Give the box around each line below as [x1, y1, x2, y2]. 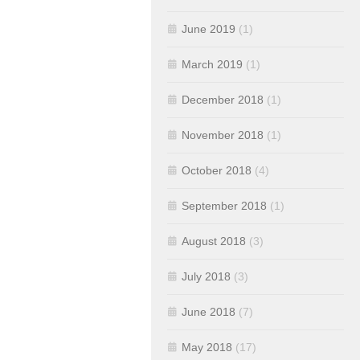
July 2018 [182, 270, 231, 283]
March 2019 [182, 58, 243, 71]
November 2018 [182, 129, 264, 141]
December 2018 [182, 93, 264, 106]
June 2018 [182, 305, 235, 318]
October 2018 [182, 164, 252, 177]
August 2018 [182, 235, 246, 247]
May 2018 [182, 341, 232, 354]
